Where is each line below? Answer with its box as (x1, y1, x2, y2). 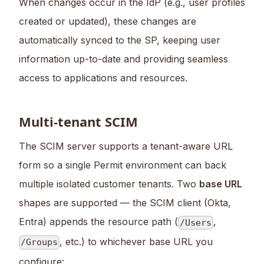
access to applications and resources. (19, 72, 187, 84)
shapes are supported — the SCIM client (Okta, (19, 197, 231, 209)
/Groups (21, 237, 58, 248)
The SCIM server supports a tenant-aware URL (19, 140, 233, 153)
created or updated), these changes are (19, 15, 196, 28)
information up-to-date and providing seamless (19, 53, 228, 65)
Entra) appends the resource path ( (19, 216, 178, 228)
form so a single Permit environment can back (19, 159, 226, 171)
